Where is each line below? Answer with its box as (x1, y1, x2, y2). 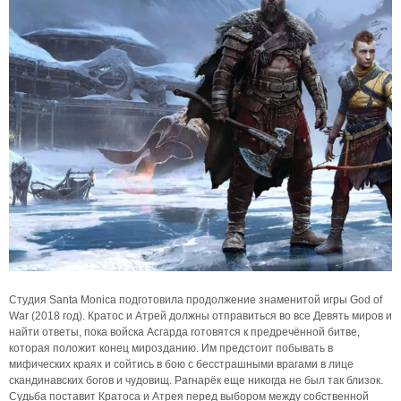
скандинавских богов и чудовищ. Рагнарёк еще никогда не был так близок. (9, 374, 383, 387)
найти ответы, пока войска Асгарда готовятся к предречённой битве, (9, 326, 360, 338)
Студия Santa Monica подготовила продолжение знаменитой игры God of (9, 294, 382, 306)
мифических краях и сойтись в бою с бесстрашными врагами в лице (9, 358, 354, 371)
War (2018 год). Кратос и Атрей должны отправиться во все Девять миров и (9, 310, 392, 322)
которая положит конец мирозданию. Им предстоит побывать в (9, 342, 333, 354)
